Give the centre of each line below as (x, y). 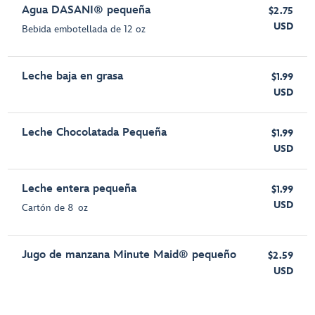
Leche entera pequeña (79, 189)
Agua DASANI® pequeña (86, 11)
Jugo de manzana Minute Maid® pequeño (129, 255)
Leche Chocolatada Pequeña (95, 133)
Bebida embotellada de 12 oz (84, 30)
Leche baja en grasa (73, 77)
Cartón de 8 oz (55, 208)
